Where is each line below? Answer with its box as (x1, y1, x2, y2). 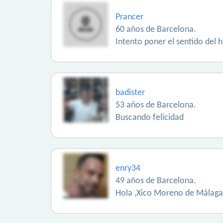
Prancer (115, 12, 143, 22)
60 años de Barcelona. (115, 25, 196, 34)
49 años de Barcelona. (115, 176, 196, 186)
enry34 (115, 164, 140, 173)
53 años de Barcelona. (115, 101, 196, 110)
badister (115, 88, 145, 98)
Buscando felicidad (115, 113, 184, 122)
